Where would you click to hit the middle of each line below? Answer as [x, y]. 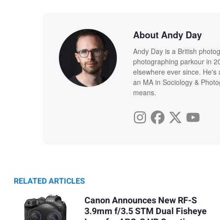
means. [144, 92]
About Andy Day [167, 35]
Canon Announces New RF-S [140, 201]
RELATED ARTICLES [49, 181]
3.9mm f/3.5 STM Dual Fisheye [145, 212]
